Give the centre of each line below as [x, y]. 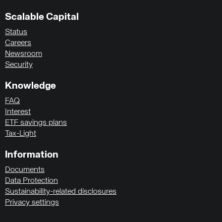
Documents [25, 170]
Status [16, 32]
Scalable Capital [42, 17]
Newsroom [24, 54]
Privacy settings [32, 203]
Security [19, 65]
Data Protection [31, 181]
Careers [18, 43]
